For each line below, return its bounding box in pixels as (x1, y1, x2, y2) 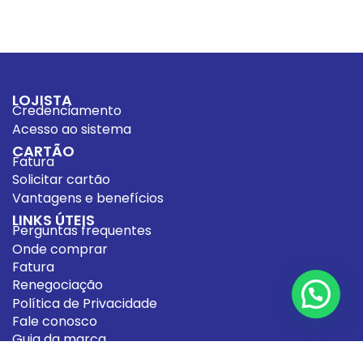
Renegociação (12, 275, 103, 295)
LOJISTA (12, 90, 72, 111)
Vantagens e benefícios (12, 188, 164, 207)
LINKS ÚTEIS (12, 210, 95, 231)
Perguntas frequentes (12, 221, 152, 241)
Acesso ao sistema (12, 119, 131, 139)
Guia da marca (12, 330, 106, 349)
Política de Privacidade (12, 293, 157, 313)
